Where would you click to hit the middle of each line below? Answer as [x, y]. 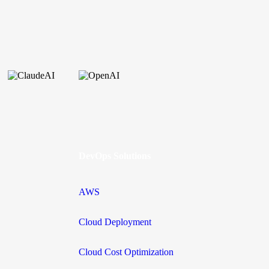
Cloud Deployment [115, 222]
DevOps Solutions [114, 156]
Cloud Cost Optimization [126, 252]
